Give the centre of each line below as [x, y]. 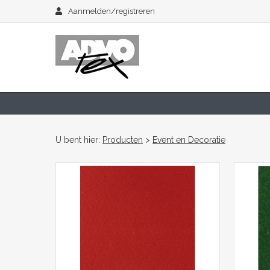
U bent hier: [79, 140]
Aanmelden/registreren [112, 11]
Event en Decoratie [189, 140]
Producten [123, 140]
